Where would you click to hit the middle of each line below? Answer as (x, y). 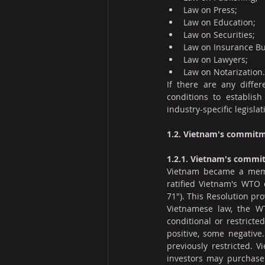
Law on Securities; (219, 35)
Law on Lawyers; (216, 59)
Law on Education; (219, 22)
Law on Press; (210, 10)
